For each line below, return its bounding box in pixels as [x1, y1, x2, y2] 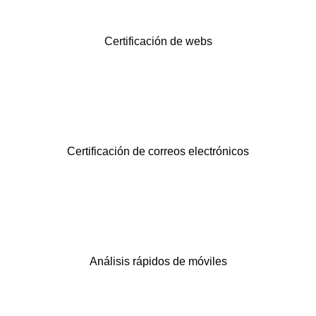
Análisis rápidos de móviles [89, 255, 227, 267]
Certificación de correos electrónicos [67, 145, 249, 157]
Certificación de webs [104, 35, 212, 47]
